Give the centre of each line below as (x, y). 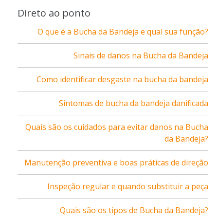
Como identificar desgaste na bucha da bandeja (122, 79)
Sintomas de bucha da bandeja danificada (134, 103)
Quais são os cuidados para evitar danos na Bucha (117, 127)
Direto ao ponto (54, 13)
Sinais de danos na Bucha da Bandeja (141, 55)
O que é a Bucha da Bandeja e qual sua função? (123, 31)
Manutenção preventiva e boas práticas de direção (116, 162)
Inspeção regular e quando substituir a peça (128, 186)
